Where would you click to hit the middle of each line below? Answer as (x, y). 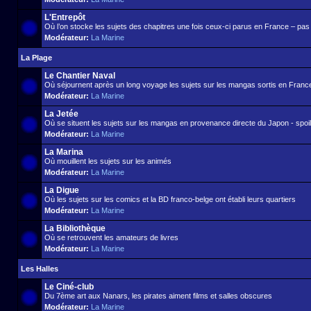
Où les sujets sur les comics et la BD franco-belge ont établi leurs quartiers (170, 199)
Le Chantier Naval (80, 76)
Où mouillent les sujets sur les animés (108, 161)
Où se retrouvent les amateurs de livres (111, 237)
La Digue (62, 190)
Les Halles (40, 269)
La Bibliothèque (75, 228)
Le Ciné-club (69, 287)
